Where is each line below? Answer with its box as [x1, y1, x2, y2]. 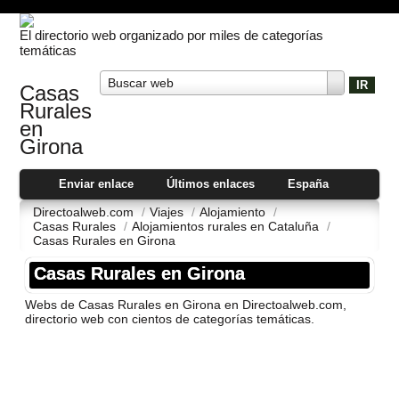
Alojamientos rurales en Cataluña [132, 219, 323, 234]
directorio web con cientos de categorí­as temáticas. [25, 312, 315, 327]
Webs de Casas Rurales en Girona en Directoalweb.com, [25, 297, 347, 313]
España [287, 177, 329, 191]
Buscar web [108, 76, 175, 91]
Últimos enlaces [167, 177, 256, 191]
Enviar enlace [59, 177, 134, 191]
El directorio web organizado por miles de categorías [20, 28, 324, 44]
